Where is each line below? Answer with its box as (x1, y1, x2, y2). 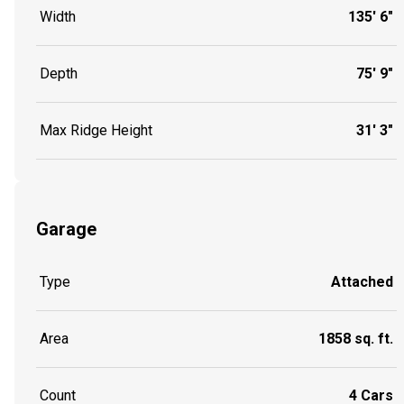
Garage (36, 217, 96, 240)
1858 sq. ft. (318, 330, 393, 348)
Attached (331, 273, 393, 291)
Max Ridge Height (40, 121, 152, 139)
